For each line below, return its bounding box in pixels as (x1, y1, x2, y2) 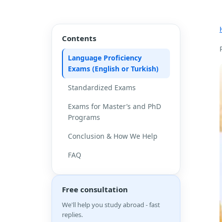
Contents (62, 33, 96, 43)
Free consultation (62, 184, 128, 194)
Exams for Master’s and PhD (68, 102, 161, 111)
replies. (62, 210, 83, 219)
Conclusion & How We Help (68, 131, 158, 141)
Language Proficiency (68, 53, 142, 62)
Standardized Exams (68, 83, 136, 92)
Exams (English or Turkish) (68, 64, 159, 73)
